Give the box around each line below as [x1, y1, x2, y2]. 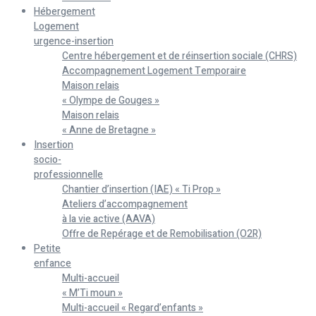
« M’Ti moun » [62, 286, 123, 301]
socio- [34, 152, 61, 168]
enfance [34, 256, 71, 272]
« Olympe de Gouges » [62, 93, 159, 109]
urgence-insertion [34, 34, 114, 49]
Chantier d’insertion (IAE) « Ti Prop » [62, 182, 221, 197]
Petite [34, 241, 61, 257]
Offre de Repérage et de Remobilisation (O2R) [62, 226, 262, 242]
